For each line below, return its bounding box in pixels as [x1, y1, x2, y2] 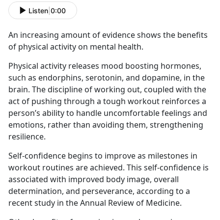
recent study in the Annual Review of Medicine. [8, 197, 182, 209]
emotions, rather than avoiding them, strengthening [8, 119, 203, 131]
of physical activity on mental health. [8, 41, 145, 53]
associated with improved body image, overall [8, 174, 179, 185]
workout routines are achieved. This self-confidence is [8, 162, 209, 173]
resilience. [8, 131, 46, 142]
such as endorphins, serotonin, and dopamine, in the [8, 72, 205, 83]
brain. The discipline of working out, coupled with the [8, 84, 206, 95]
